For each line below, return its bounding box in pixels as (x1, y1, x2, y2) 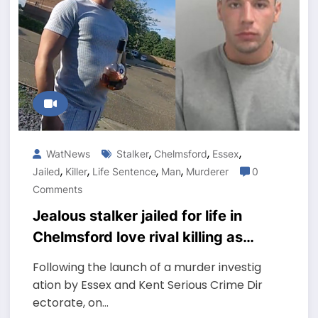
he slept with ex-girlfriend (32, 250, 211, 268)
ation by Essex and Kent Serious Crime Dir (32, 277, 263, 294)
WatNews (43, 148, 90, 160)
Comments (32, 183, 82, 196)
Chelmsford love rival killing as (32, 229, 243, 246)
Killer (65, 165, 87, 178)
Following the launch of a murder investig (32, 259, 261, 276)
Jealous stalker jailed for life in (32, 207, 242, 225)
